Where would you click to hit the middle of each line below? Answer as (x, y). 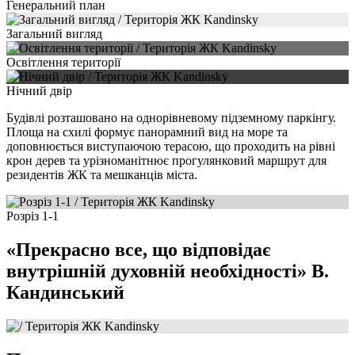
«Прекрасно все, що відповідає (138, 249)
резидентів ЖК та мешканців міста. (102, 175)
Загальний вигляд (54, 34)
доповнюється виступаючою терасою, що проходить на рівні (171, 147)
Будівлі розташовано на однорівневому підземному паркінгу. (171, 118)
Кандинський (65, 292)
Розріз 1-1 (32, 216)
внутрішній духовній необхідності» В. (168, 271)
